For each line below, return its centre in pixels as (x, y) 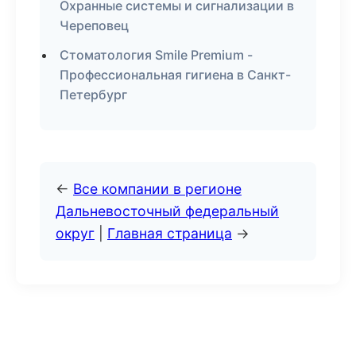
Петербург (93, 95)
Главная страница (170, 233)
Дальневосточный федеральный (167, 211)
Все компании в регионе (157, 189)
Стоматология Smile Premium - (156, 55)
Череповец (94, 25)
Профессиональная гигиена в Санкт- (175, 75)
